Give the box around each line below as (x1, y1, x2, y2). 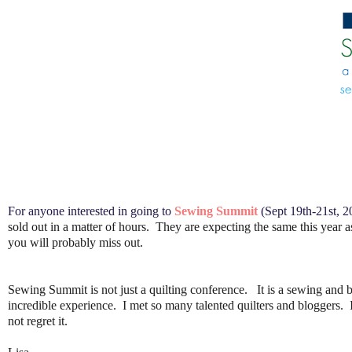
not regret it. (8, 314, 71, 328)
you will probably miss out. (8, 236, 143, 249)
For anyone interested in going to (8, 204, 174, 218)
